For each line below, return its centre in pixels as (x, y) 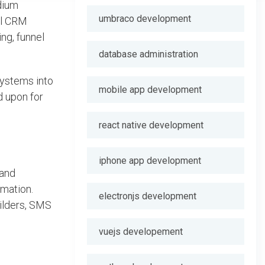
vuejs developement (141, 232)
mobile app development (150, 90)
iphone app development (150, 161)
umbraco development (145, 19)
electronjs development (148, 196)
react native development (151, 125)
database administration (148, 54)
